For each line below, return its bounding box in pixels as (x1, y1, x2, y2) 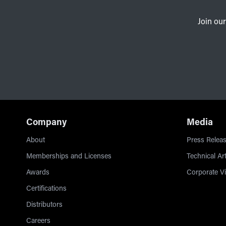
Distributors (26, 202, 63, 209)
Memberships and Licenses (26, 153, 111, 161)
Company (26, 119, 67, 128)
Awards (26, 169, 49, 177)
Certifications (26, 186, 67, 193)
